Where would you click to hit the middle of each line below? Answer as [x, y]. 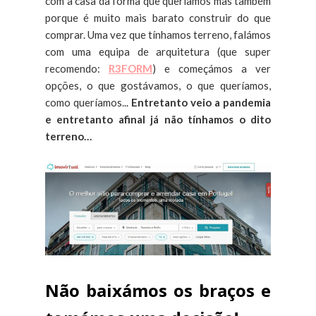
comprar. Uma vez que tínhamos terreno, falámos [158, 34]
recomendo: [77, 68]
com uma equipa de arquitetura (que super [158, 51]
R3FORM [130, 68]
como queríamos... [88, 102]
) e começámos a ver [212, 68]
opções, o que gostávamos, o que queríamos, [158, 85]
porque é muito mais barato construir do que [158, 17]
